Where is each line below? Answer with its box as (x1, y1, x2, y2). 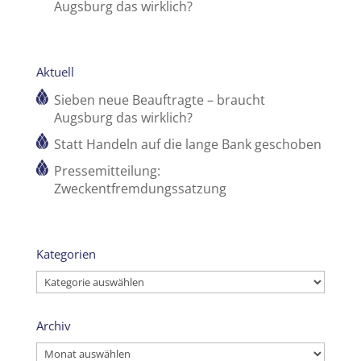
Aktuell (35, 64, 74, 81)
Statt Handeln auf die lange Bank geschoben (53, 135, 322, 154)
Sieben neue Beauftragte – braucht (53, 91, 265, 110)
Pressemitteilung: (53, 162, 160, 180)
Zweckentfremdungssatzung (53, 180, 226, 198)
